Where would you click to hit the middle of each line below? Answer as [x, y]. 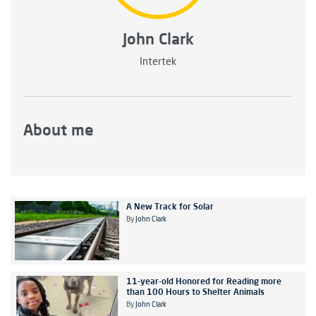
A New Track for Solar [170, 207]
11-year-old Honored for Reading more [203, 281]
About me [59, 130]
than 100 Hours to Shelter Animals [195, 291]
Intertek [158, 62]
